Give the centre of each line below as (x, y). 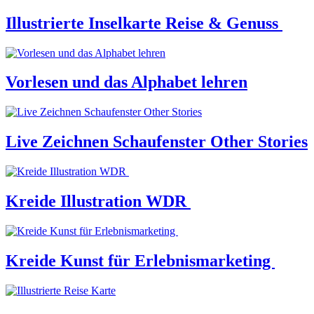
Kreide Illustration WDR (98, 202)
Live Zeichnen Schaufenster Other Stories (157, 142)
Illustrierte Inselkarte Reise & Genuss (144, 23)
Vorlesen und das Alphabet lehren (127, 82)
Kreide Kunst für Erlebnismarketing (140, 260)
